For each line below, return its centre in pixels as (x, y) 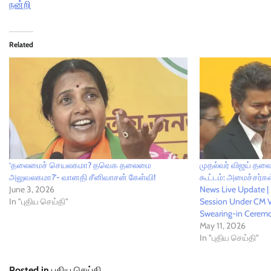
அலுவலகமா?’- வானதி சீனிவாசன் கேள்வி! (82, 178)
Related (21, 44)
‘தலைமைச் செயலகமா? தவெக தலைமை (80, 165)
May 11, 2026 (223, 226)
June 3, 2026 (32, 190)
